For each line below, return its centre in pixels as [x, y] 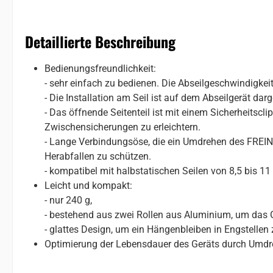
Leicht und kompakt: [88, 185]
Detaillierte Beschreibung [100, 41]
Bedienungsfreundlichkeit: [100, 68]
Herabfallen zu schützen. [98, 156]
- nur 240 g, [68, 200]
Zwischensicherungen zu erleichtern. [122, 127]
